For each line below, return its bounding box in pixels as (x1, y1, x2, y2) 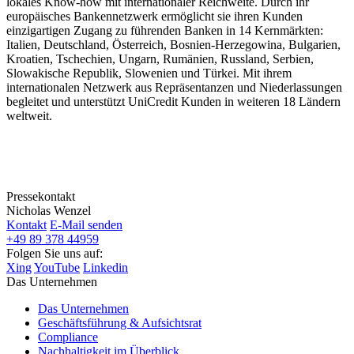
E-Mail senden (50, 217, 122, 232)
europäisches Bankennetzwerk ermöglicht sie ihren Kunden (6, 9, 303, 23)
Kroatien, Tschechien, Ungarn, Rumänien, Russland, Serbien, (6, 51, 314, 66)
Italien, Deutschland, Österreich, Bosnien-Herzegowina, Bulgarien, (6, 37, 341, 51)
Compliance (38, 330, 98, 344)
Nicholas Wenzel (6, 203, 91, 217)
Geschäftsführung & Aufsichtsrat (38, 315, 201, 330)
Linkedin (83, 260, 128, 274)
